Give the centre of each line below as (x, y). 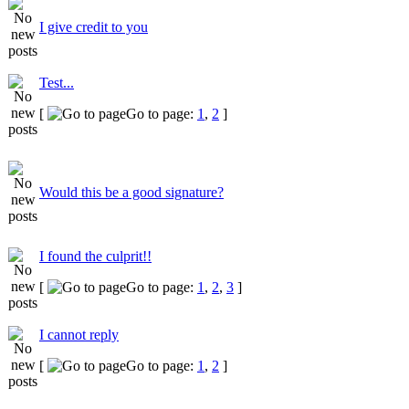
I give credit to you (94, 27)
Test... (57, 83)
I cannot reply (79, 335)
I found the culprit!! (95, 256)
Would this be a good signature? (131, 192)
